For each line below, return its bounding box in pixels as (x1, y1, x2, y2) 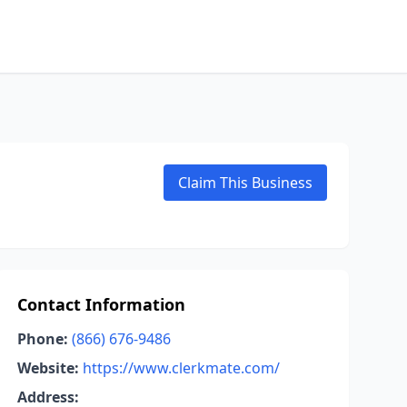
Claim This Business (178, 173, 313, 193)
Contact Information (16, 293, 185, 315)
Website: (16, 358, 79, 378)
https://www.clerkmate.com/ (82, 358, 280, 378)
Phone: (16, 329, 68, 349)
